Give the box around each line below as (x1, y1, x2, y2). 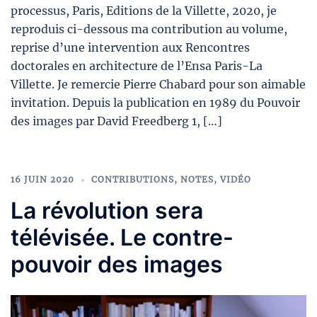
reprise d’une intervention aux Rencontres (11, 40, 250, 55)
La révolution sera (11, 197, 203, 225)
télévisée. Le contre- (11, 224, 234, 252)
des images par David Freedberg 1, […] (11, 114, 222, 129)
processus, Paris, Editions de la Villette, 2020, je (11, 4, 277, 18)
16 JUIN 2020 (11, 174, 74, 185)
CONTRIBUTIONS (91, 174, 174, 185)
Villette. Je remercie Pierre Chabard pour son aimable (11, 77, 306, 92)
